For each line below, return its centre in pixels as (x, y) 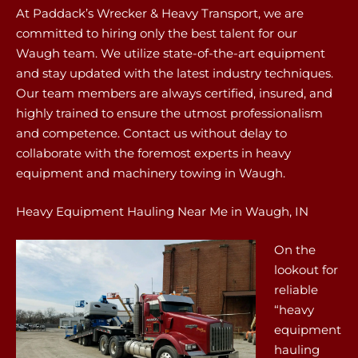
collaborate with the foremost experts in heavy (153, 153)
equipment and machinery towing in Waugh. (151, 173)
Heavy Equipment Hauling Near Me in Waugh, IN (162, 211)
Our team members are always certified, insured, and (174, 93)
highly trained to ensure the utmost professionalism (169, 113)
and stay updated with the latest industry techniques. (175, 73)
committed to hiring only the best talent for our (157, 33)
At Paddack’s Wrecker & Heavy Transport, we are (160, 13)
